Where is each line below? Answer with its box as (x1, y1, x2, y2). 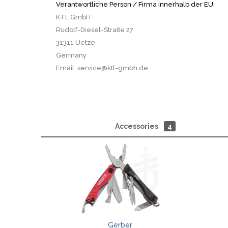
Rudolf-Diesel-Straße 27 (56, 26, 133, 34)
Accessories (115, 122, 160, 130)
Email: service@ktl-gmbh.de (56, 64, 148, 72)
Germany (56, 51, 87, 59)
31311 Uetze (56, 39, 95, 46)
